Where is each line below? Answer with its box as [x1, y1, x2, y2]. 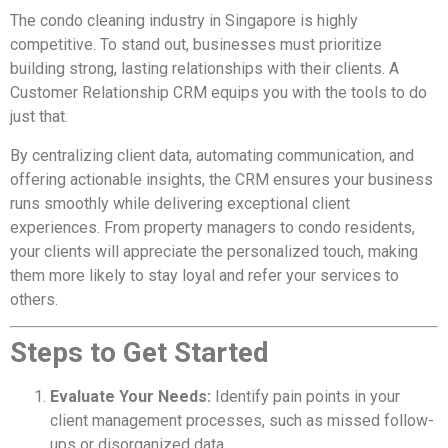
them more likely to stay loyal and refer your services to [10, 265, 399, 285]
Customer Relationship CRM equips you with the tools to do [10, 83, 427, 103]
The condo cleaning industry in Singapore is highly [10, 11, 358, 31]
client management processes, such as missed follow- [50, 411, 434, 431]
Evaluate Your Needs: [50, 387, 211, 407]
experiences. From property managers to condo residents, [10, 217, 415, 237]
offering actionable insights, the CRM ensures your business [10, 169, 433, 189]
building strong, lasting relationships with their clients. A [10, 59, 399, 79]
